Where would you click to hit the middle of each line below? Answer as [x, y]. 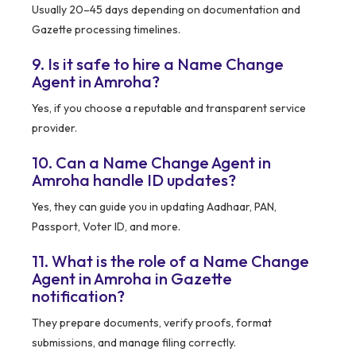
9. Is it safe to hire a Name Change [158, 64]
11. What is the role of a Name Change [170, 261]
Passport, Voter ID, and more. [106, 227]
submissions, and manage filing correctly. [134, 343]
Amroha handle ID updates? [134, 180]
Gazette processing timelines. [106, 30]
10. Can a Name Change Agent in [151, 163]
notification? [78, 296]
